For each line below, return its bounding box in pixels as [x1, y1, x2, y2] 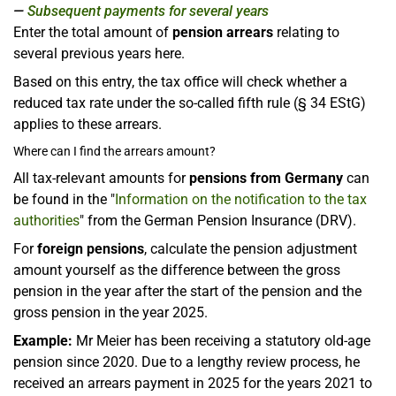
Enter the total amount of [13, 23, 172, 41]
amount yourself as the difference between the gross [13, 261, 340, 278]
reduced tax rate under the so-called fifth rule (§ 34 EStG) [13, 94, 366, 111]
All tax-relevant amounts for [13, 169, 189, 187]
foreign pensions [37, 240, 144, 257]
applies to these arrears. [13, 115, 162, 133]
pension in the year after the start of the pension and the [13, 282, 362, 300]
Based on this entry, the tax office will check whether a [13, 72, 347, 90]
